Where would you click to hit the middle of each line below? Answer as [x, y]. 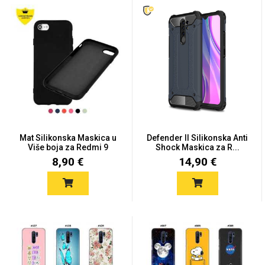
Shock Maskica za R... [197, 147]
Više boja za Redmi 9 [68, 147]
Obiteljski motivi [159, 226]
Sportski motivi [53, 226]
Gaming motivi [53, 132]
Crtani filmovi [159, 132]
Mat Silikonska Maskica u [68, 138]
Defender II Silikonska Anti [197, 138]
